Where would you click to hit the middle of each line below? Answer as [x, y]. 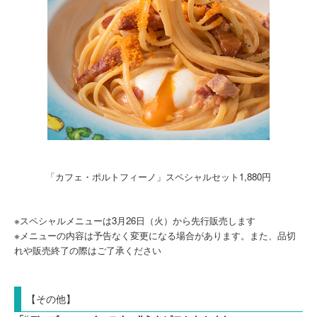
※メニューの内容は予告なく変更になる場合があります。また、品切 [155, 236]
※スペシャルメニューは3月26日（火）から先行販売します [135, 221]
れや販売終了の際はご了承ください [88, 250]
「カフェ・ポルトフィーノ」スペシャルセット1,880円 [158, 177]
